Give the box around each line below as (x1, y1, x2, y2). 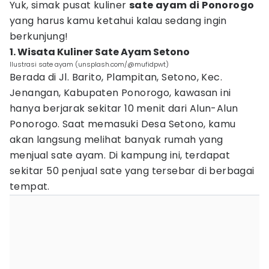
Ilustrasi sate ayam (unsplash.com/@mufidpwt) (10, 59, 169, 69)
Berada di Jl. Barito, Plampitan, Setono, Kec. (10, 70, 222, 84)
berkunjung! (10, 29, 68, 43)
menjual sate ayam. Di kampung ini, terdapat (10, 148, 231, 162)
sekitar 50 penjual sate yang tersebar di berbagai (10, 164, 255, 178)
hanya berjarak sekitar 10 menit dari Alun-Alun (10, 101, 238, 115)
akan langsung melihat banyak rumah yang (10, 133, 223, 147)
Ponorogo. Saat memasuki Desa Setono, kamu (10, 117, 236, 131)
